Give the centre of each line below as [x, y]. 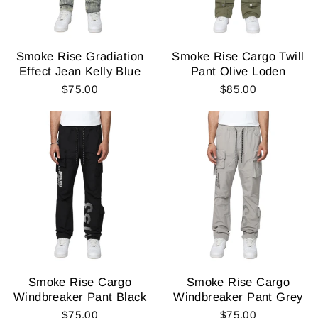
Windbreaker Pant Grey [238, 297]
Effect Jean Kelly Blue [80, 71]
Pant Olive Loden [238, 71]
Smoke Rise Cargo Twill [238, 56]
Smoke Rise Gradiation [80, 56]
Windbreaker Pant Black [80, 297]
